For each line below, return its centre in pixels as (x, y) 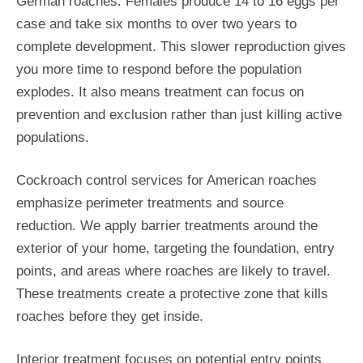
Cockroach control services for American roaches (167, 180)
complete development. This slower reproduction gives (181, 46)
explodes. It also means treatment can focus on (160, 92)
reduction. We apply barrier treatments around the (167, 225)
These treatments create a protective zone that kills (172, 293)
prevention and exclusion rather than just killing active (179, 114)
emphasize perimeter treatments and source (150, 203)
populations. (53, 137)
